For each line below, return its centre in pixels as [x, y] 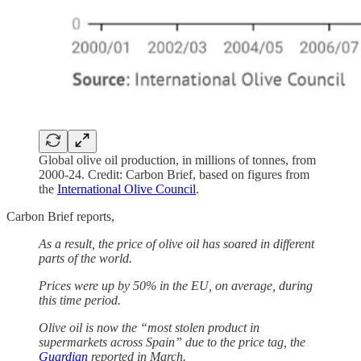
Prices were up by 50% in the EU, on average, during [176, 285]
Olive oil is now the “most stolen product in [149, 327]
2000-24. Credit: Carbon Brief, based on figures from [174, 174]
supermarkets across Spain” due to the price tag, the [172, 342]
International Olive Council [127, 189]
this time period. [80, 300]
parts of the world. [85, 258]
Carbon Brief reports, [60, 216]
